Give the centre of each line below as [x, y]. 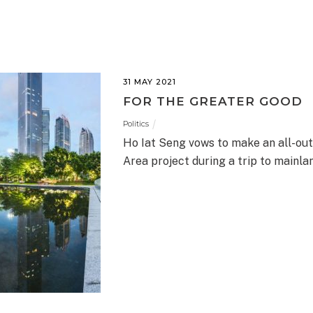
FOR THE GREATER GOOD [213, 102]
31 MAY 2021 [150, 82]
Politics [136, 124]
